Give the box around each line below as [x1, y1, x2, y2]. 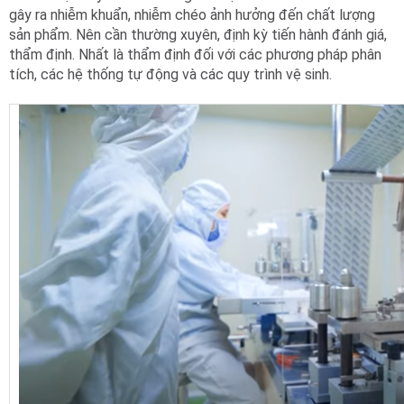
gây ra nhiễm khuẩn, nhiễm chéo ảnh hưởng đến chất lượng [9, 6, 375, 24]
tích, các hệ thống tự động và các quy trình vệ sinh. [9, 66, 332, 84]
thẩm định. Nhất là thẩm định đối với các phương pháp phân [9, 46, 381, 64]
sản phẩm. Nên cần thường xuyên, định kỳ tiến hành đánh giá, [9, 26, 387, 44]
